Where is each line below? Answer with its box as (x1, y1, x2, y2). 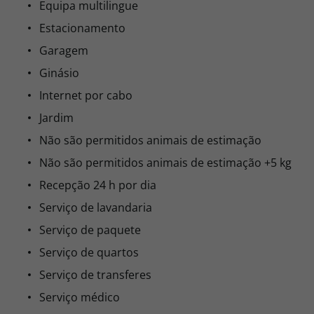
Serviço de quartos (39, 245, 139, 260)
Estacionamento (39, 20, 125, 36)
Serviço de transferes (39, 267, 151, 282)
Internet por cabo (39, 88, 132, 103)
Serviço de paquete (39, 222, 141, 238)
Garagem (39, 43, 88, 58)
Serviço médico (39, 289, 120, 305)
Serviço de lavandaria (39, 200, 152, 215)
